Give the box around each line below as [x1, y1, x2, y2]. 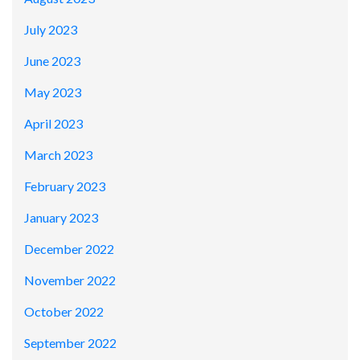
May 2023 [24, 84, 81, 100]
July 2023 [24, 22, 77, 38]
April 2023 [24, 116, 83, 132]
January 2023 [24, 210, 98, 226]
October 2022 [24, 304, 104, 320]
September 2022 [24, 335, 117, 351]
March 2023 [24, 147, 92, 163]
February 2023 [24, 178, 105, 194]
